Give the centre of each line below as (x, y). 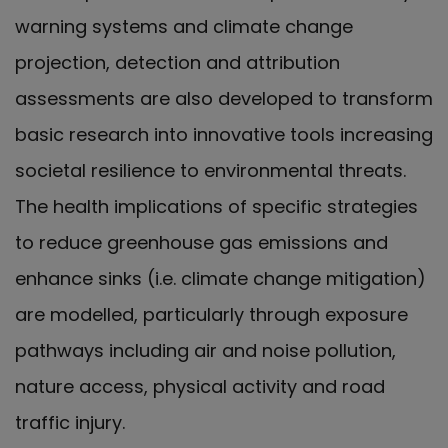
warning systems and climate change (184, 26)
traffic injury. (70, 422)
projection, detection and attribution (177, 62)
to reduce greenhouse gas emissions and (201, 242)
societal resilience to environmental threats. (210, 170)
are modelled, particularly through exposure (211, 314)
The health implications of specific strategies (216, 206)
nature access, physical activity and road (200, 386)
